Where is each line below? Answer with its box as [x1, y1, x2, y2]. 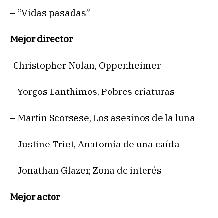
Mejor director [10, 33, 73, 45]
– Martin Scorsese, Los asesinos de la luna [10, 112, 195, 124]
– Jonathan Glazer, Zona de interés [10, 164, 162, 177]
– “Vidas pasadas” [10, 7, 90, 19]
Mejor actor [10, 191, 60, 203]
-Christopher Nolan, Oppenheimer [10, 59, 161, 72]
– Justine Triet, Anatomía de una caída [10, 138, 180, 150]
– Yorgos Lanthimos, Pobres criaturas [10, 86, 175, 98]
